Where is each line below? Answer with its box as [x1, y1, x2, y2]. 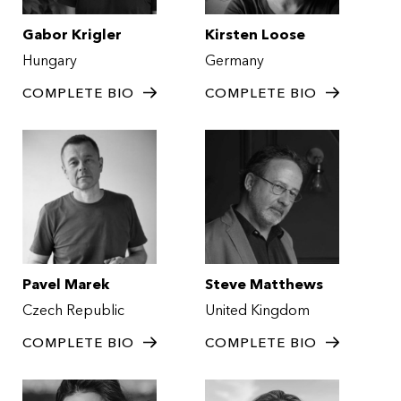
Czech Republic [22, 300, 132, 320]
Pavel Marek [22, 274, 109, 294]
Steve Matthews [205, 274, 323, 294]
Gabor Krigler [22, 24, 122, 45]
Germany [205, 50, 271, 71]
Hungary [22, 50, 84, 71]
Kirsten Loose [205, 24, 305, 45]
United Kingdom [205, 300, 317, 320]
